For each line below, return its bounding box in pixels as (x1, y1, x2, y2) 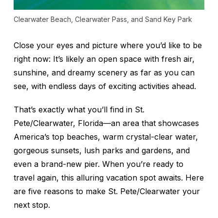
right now (14, 54, 49, 64)
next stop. (14, 200, 50, 210)
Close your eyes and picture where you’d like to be (14, 40, 202, 51)
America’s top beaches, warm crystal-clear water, (14, 132, 198, 142)
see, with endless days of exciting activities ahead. (14, 81, 196, 91)
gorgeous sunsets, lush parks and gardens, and (14, 145, 190, 156)
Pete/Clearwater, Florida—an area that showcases (14, 118, 199, 128)
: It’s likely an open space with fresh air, (49, 54, 195, 64)
